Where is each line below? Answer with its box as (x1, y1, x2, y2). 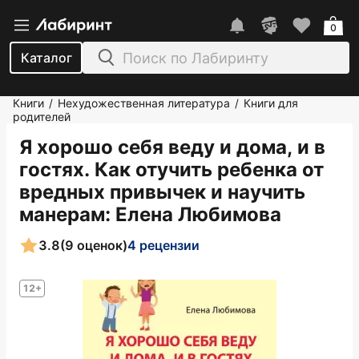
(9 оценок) (60, 236, 127, 253)
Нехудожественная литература (58, 96, 230, 110)
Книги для (244, 96, 298, 110)
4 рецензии (127, 236, 200, 253)
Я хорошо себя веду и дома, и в (19, 135, 325, 159)
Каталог (20, 50, 72, 66)
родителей (13, 110, 71, 123)
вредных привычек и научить (19, 180, 305, 204)
